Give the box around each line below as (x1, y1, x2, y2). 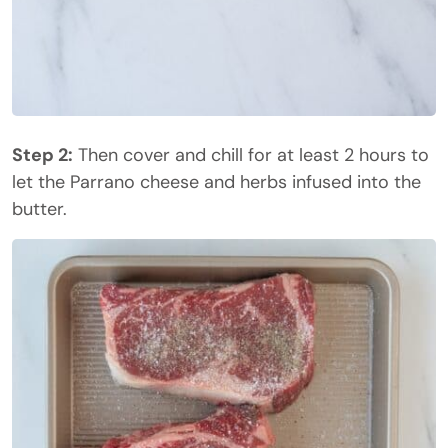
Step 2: (12, 143, 73, 167)
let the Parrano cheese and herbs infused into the (12, 170, 421, 194)
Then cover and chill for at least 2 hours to (73, 143, 429, 167)
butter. (12, 197, 67, 221)
